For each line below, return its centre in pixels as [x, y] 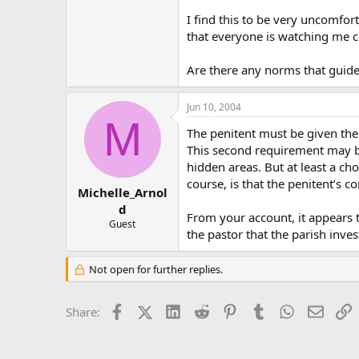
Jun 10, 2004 [214, 107]
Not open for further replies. [154, 269]
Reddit [226, 310]
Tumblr [285, 310]
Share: [83, 312]
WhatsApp [323, 310]
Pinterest [262, 310]
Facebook [150, 310]
